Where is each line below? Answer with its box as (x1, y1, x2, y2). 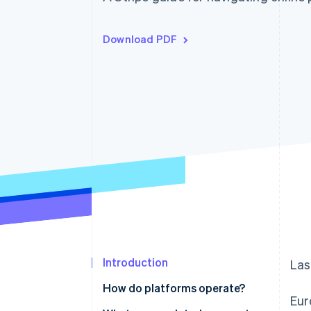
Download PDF (103, 32, 178, 46)
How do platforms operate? (103, 280, 245, 296)
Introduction (103, 255, 168, 270)
